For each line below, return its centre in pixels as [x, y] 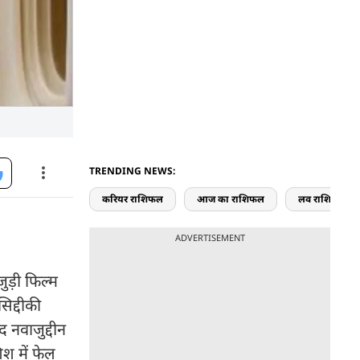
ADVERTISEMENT [210, 237]
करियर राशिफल [133, 199]
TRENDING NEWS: [132, 171]
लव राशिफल [322, 199]
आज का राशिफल [231, 199]
